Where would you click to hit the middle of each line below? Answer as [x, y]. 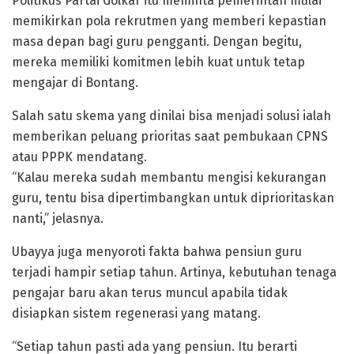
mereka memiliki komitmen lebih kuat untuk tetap [158, 62]
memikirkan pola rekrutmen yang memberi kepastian [169, 21]
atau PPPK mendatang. [79, 157]
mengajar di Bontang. [75, 83]
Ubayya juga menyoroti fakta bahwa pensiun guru [157, 252]
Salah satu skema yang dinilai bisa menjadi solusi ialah [171, 116]
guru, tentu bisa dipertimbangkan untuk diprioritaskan [173, 198]
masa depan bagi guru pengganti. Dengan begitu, [157, 42]
